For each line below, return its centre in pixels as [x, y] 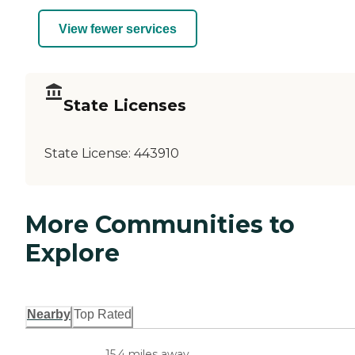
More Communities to [160, 224]
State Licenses [125, 105]
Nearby [49, 315]
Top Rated [103, 315]
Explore [73, 253]
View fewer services [118, 29]
